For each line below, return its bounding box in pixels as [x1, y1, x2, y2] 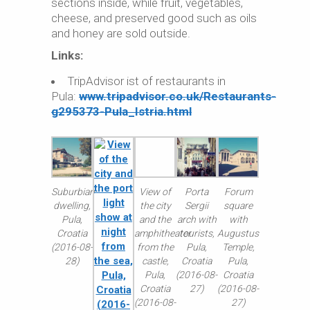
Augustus [217, 228, 259, 239]
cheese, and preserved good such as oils [51, 11, 257, 25]
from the [136, 241, 174, 253]
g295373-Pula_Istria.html [51, 104, 192, 118]
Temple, [221, 241, 255, 253]
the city [139, 200, 171, 211]
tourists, [179, 228, 215, 239]
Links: [51, 48, 83, 62]
